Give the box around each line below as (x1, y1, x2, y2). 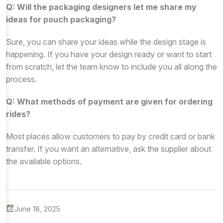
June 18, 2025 (14, 204, 60, 213)
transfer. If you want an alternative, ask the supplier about (6, 143, 211, 154)
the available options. (6, 156, 82, 166)
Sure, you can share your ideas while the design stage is (6, 36, 206, 47)
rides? (6, 109, 30, 119)
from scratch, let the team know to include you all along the (6, 61, 217, 72)
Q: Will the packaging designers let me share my (6, 1, 197, 12)
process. (6, 74, 37, 84)
